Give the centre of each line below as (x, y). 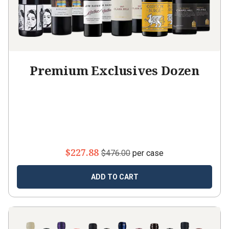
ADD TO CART (114, 177)
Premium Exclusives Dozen (114, 70)
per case (147, 153)
